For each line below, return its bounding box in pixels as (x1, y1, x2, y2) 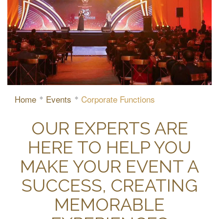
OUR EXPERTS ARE (31, 118, 188, 139)
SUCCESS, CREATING (22, 175, 197, 196)
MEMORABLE (54, 194, 165, 215)
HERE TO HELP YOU (28, 137, 191, 158)
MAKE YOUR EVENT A (20, 156, 199, 177)
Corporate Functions (81, 93, 155, 106)
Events (46, 93, 71, 106)
